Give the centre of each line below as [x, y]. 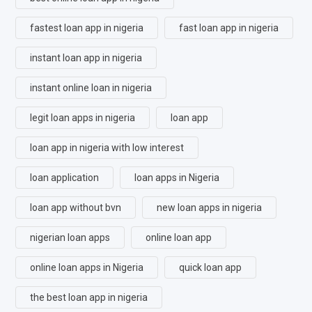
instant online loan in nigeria [91, 87]
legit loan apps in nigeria [83, 117]
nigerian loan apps [70, 237]
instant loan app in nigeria [86, 57]
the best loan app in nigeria [89, 297]
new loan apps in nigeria [209, 207]
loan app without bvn [76, 207]
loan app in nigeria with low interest [107, 147]
